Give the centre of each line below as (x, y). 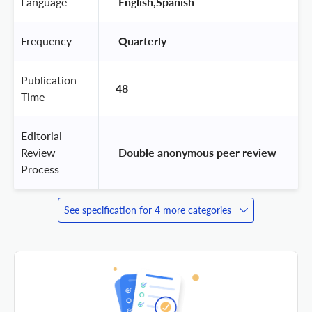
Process (40, 169)
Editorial (41, 135)
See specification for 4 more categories (148, 210)
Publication (49, 79)
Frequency (46, 40)
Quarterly (142, 40)
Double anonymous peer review (197, 152)
